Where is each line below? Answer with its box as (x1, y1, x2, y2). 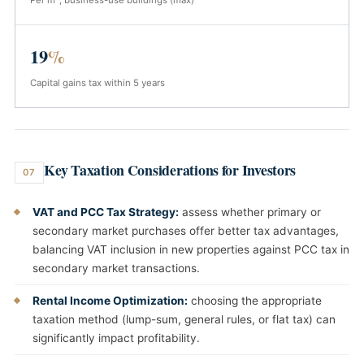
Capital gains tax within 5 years (30, 77, 165, 89)
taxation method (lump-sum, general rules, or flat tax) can (32, 313, 336, 327)
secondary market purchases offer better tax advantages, (32, 224, 339, 238)
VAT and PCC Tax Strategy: (32, 206, 179, 219)
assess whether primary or (179, 206, 321, 219)
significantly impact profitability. (32, 331, 200, 345)
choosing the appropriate (188, 294, 322, 308)
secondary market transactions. (32, 262, 200, 275)
